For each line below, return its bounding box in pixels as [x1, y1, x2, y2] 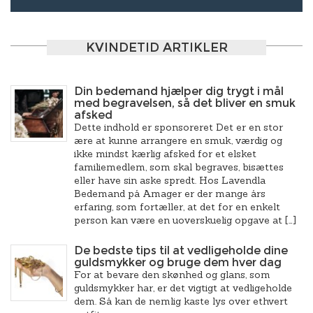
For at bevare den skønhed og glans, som [74, 268, 270, 281]
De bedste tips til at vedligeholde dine [74, 244, 288, 257]
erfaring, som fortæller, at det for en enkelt [74, 201, 280, 213]
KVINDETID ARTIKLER [85, 40, 228, 55]
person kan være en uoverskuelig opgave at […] [74, 214, 296, 226]
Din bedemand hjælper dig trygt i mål [74, 85, 284, 98]
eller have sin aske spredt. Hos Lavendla [74, 174, 265, 187]
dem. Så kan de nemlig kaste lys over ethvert [74, 295, 288, 307]
